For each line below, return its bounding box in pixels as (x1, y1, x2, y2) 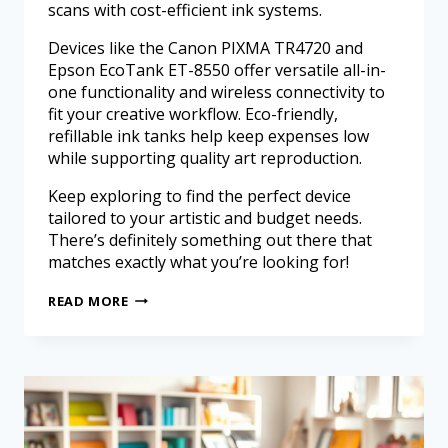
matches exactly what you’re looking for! (48, 250, 349, 273)
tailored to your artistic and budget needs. (48, 206, 362, 229)
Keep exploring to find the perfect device (48, 184, 351, 207)
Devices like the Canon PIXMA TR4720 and (48, 36, 363, 59)
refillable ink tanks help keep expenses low (48, 124, 369, 147)
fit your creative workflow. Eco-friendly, (48, 102, 338, 125)
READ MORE (48, 291, 129, 310)
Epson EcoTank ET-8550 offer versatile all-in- (48, 58, 386, 81)
